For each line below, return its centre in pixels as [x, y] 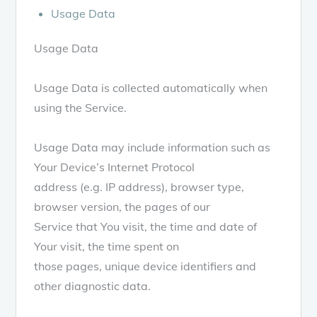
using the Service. [81, 107]
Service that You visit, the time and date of [146, 226]
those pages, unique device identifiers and [145, 266]
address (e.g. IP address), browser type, [139, 186]
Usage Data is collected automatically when [151, 87]
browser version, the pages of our [122, 206]
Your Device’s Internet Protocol [115, 167]
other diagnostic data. [93, 286]
